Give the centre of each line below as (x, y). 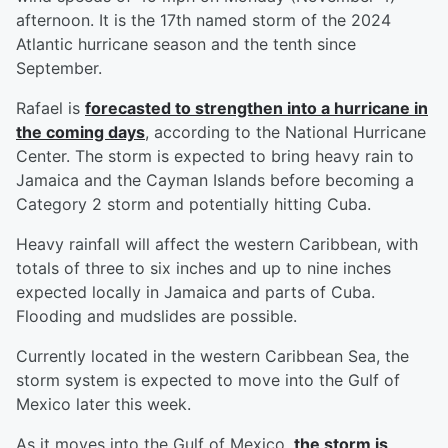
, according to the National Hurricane (285, 132)
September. (59, 68)
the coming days (80, 132)
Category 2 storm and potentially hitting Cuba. (193, 204)
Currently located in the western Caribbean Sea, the (212, 356)
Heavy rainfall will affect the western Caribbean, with (217, 244)
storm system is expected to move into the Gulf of (208, 380)
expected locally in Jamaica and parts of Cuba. (195, 292)
